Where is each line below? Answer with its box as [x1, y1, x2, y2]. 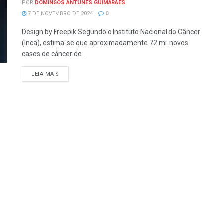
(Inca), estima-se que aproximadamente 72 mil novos [22, 39, 188, 47]
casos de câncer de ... [22, 50, 88, 57]
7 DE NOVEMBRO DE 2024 [26, 10, 93, 17]
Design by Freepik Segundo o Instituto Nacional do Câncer [22, 28, 200, 36]
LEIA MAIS [31, 71, 59, 77]
